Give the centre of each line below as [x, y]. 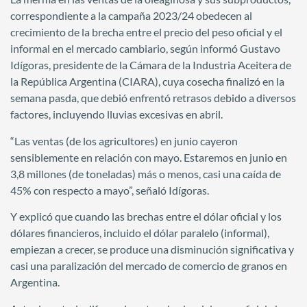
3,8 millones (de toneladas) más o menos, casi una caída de [146, 173]
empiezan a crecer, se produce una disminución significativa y [152, 249]
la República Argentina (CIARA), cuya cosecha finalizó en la [147, 82]
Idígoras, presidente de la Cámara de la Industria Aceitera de [151, 65]
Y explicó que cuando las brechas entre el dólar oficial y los [146, 217]
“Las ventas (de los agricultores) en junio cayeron [124, 140]
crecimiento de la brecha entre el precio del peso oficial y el [146, 32]
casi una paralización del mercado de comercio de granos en [149, 266]
